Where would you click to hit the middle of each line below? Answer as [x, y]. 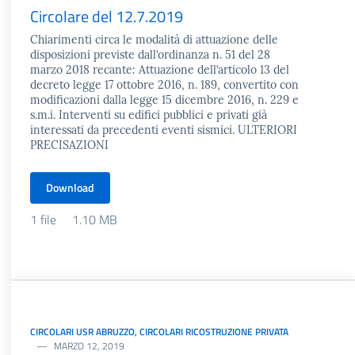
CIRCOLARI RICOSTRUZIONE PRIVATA [214, 332]
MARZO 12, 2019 [89, 346]
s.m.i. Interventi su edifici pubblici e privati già [149, 115]
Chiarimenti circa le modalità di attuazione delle [154, 40]
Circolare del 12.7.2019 [107, 16]
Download [70, 187]
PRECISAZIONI [69, 145]
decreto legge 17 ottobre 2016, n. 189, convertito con [164, 85]
